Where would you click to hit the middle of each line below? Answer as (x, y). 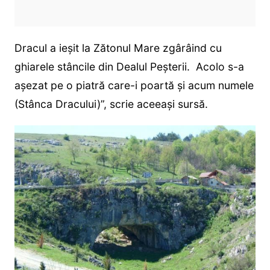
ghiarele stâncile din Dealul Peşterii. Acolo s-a (129, 66)
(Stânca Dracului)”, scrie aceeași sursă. (111, 104)
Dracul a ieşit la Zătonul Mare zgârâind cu (118, 48)
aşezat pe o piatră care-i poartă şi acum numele (134, 85)
